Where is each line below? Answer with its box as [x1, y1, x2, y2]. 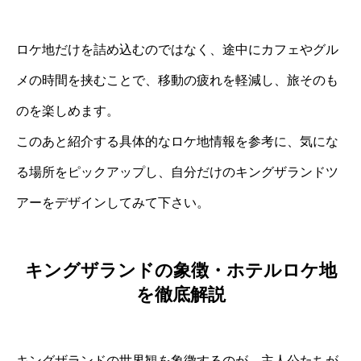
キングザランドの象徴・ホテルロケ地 [24, 260, 337, 281]
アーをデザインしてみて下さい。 [16, 195, 210, 210]
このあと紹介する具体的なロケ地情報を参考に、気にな [16, 134, 338, 148]
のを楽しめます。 [16, 103, 119, 118]
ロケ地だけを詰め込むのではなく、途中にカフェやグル [16, 42, 338, 56]
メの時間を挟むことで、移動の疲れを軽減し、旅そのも [16, 73, 338, 87]
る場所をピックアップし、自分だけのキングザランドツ [16, 164, 338, 179]
